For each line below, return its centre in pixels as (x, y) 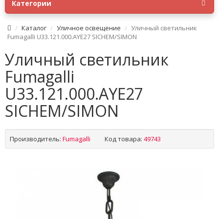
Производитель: (35, 139)
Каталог (34, 28)
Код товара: (123, 139)
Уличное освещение (89, 28)
